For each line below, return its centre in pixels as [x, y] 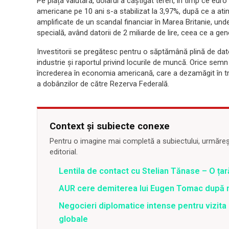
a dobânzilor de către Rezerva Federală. [103, 84]
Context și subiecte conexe [110, 126]
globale [73, 219]
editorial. [64, 152]
